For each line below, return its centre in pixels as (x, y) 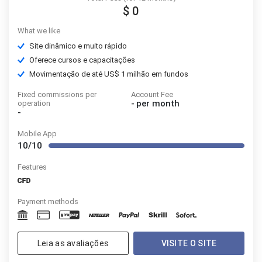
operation (34, 103)
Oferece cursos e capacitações (82, 60)
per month (158, 103)
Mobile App (37, 133)
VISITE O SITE (189, 244)
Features (32, 167)
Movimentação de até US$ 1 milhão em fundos (109, 74)
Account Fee (152, 94)
